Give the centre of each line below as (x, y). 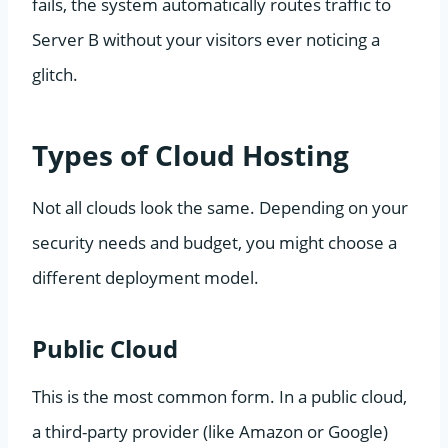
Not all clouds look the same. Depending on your (220, 207)
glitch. (55, 74)
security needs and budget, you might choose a (214, 242)
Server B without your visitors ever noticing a (206, 39)
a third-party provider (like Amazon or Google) (210, 431)
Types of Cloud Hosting (190, 154)
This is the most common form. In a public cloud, (219, 396)
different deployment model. (145, 277)
